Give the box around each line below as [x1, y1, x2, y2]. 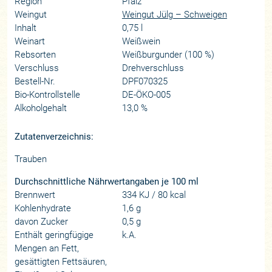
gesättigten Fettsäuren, [15, 256, 107, 268]
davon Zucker [15, 216, 69, 228]
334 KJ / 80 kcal [121, 189, 186, 201]
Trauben [15, 154, 47, 165]
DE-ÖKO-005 [121, 89, 171, 101]
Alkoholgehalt [15, 103, 67, 114]
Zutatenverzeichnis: [15, 131, 94, 142]
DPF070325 [121, 76, 168, 87]
